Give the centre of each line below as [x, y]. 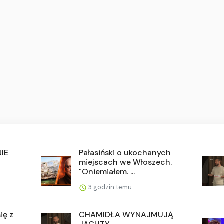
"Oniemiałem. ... [107, 172]
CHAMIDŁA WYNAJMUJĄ [126, 215]
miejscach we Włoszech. [126, 162]
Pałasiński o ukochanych [125, 153]
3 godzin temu [110, 187]
